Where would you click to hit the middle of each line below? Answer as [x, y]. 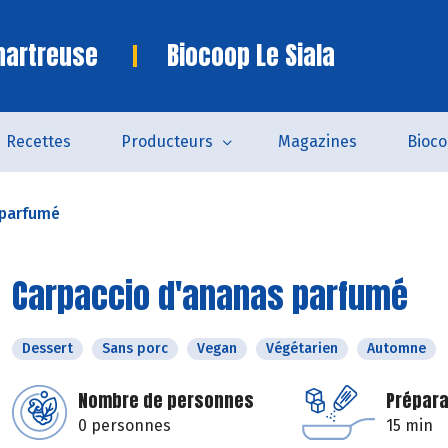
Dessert [47, 348]
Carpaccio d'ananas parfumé [210, 295]
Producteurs [166, 141]
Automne [396, 348]
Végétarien [302, 348]
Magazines [317, 141]
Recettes [38, 141]
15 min [409, 425]
